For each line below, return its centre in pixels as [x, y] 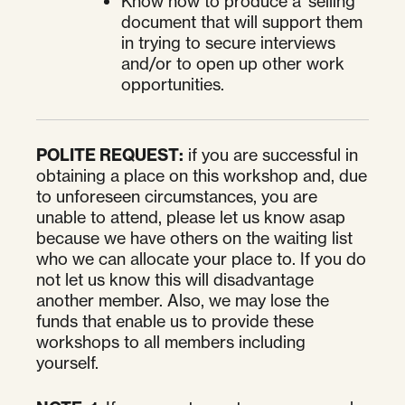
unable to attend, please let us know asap [191, 217]
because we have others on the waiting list [194, 237]
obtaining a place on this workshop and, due [202, 175]
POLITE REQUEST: [110, 155]
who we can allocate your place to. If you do [201, 258]
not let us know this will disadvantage [175, 279]
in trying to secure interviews [228, 42]
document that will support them [242, 21]
